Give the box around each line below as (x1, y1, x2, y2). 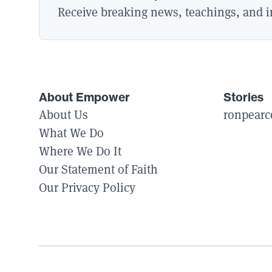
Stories (223, 90, 263, 104)
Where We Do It (39, 143, 121, 159)
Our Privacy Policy (39, 180, 135, 195)
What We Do (39, 125, 104, 141)
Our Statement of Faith (39, 161, 158, 177)
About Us (39, 107, 88, 123)
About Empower (39, 90, 130, 104)
